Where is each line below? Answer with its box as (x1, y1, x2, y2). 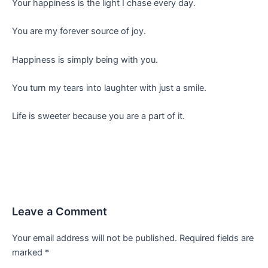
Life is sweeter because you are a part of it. (12, 111, 185, 122)
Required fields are (179, 232, 254, 243)
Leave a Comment (12, 204, 107, 218)
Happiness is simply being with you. (12, 54, 158, 65)
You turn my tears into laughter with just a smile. (12, 82, 206, 93)
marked (12, 246, 45, 258)
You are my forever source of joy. (12, 26, 146, 37)
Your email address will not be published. (12, 232, 177, 243)
